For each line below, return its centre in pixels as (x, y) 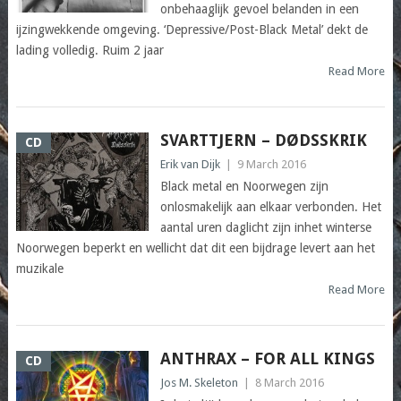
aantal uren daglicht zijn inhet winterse (265, 228)
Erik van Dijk (190, 165)
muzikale (39, 269)
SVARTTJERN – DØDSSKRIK (263, 141)
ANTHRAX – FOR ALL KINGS (267, 359)
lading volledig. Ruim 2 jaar (90, 51)
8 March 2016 (289, 383)
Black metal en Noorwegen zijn (244, 187)
